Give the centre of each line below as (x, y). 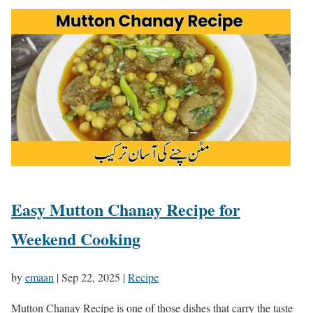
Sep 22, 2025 (91, 277)
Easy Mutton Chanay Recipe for (126, 209)
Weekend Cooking (76, 238)
